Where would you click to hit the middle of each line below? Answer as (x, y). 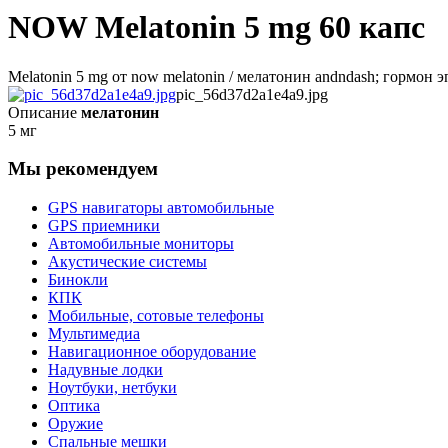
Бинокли (78, 280)
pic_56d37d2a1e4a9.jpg (252, 94)
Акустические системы (127, 262)
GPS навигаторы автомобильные (161, 208)
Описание (42, 112)
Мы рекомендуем (83, 169)
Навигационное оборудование (152, 352)
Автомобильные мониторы (141, 244)
